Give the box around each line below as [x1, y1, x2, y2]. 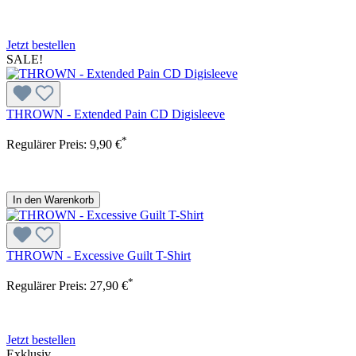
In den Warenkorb [13, 193, 94, 206]
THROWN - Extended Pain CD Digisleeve [6, 106, 225, 121]
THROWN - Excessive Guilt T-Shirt [6, 248, 191, 262]
